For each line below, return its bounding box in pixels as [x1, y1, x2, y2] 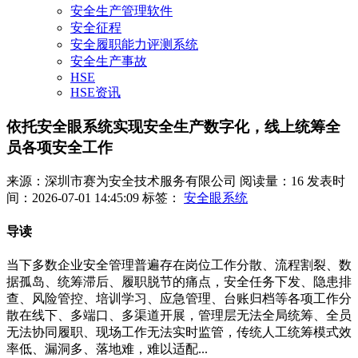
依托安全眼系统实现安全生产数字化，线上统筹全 [6, 118, 340, 136]
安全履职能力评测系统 [70, 38, 198, 52]
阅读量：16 [240, 173, 304, 188]
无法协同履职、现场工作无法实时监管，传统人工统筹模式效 [6, 325, 352, 340]
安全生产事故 [70, 54, 147, 69]
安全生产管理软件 [70, 4, 173, 18]
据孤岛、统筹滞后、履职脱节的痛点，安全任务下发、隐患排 [6, 275, 352, 289]
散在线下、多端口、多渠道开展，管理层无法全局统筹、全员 [6, 308, 352, 323]
